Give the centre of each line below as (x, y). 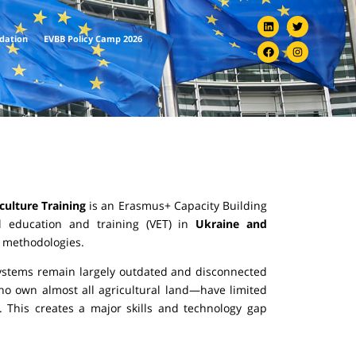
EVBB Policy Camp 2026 (93, 39)
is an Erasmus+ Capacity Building (176, 205)
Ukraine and (232, 223)
